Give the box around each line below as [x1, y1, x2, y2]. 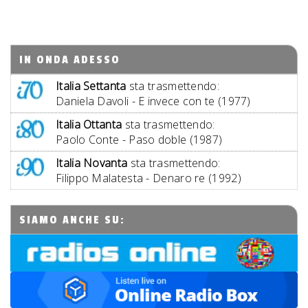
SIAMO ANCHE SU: [19, 213, 125, 227]
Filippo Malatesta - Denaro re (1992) [56, 170, 241, 186]
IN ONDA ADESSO [19, 53, 120, 67]
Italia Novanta [56, 155, 128, 170]
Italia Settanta [56, 78, 126, 93]
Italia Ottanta [56, 117, 122, 132]
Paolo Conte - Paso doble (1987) [56, 132, 223, 147]
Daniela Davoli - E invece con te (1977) [56, 93, 251, 109]
